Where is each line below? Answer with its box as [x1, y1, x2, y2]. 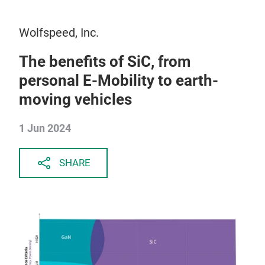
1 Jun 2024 [19, 122, 71, 134]
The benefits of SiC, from [19, 53, 191, 70]
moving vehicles [19, 91, 132, 108]
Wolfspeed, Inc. [19, 25, 99, 40]
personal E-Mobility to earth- [19, 72, 218, 89]
